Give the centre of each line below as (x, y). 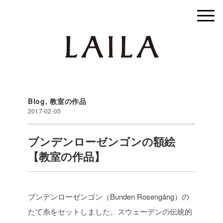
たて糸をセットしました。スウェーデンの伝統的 (110, 211)
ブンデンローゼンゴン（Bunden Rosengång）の (109, 196)
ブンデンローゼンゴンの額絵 (102, 141)
